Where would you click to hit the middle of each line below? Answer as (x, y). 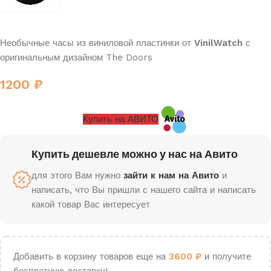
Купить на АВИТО (120, 119)
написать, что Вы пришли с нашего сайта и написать (144, 190)
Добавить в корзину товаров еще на (91, 256)
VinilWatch (220, 43)
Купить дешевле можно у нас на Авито (135, 154)
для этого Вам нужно (77, 175)
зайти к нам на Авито (171, 175)
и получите (226, 256)
